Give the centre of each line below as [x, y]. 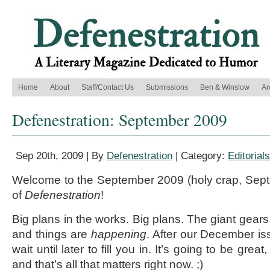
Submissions [167, 87]
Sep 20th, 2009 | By [61, 156]
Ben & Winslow [225, 87]
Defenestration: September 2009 [120, 120]
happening [118, 234]
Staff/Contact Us [108, 87]
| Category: [200, 156]
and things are [52, 234]
